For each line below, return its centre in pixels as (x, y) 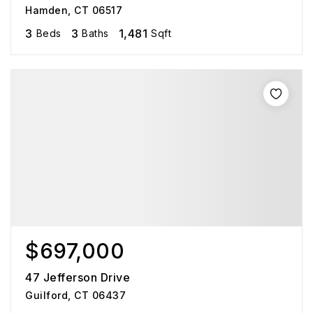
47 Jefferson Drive (78, 277)
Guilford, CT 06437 (75, 295)
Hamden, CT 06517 (74, 10)
